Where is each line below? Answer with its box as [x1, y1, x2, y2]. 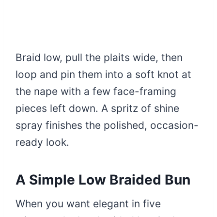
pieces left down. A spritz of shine [15, 102, 179, 115]
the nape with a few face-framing [15, 85, 176, 98]
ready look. [15, 136, 69, 149]
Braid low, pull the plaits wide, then [15, 51, 183, 64]
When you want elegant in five [15, 198, 161, 210]
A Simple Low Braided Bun [15, 171, 190, 188]
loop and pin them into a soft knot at [15, 68, 191, 81]
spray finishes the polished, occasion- [15, 119, 199, 132]
